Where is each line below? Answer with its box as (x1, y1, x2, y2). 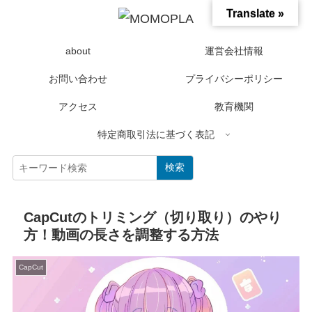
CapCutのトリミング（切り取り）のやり (24, 210, 282, 226)
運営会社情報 (205, 45, 263, 57)
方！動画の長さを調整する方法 (24, 227, 219, 243)
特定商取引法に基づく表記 (97, 129, 214, 141)
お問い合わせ (49, 73, 107, 85)
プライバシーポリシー (185, 73, 283, 85)
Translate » (226, 8, 284, 19)
